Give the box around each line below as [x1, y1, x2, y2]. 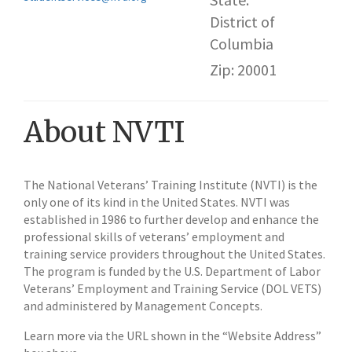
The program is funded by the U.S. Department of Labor [24, 263, 321, 279]
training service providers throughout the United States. [24, 246, 325, 262]
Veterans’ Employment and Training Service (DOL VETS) [24, 280, 321, 296]
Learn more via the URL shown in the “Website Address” [24, 328, 321, 343]
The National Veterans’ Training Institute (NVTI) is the [24, 177, 317, 192]
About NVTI [24, 115, 185, 150]
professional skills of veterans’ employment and [24, 229, 284, 244]
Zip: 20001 [210, 60, 277, 79]
